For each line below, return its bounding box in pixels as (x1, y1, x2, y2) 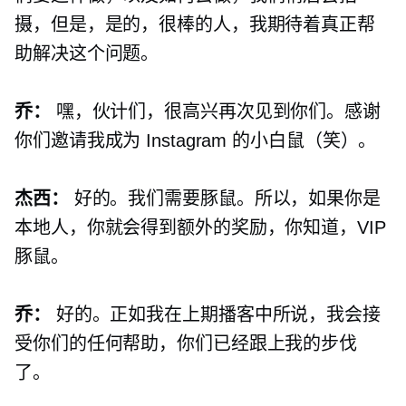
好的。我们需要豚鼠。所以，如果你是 (68, 188, 381, 209)
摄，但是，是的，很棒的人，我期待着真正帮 (14, 14, 375, 35)
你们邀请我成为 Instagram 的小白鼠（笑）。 (14, 130, 377, 151)
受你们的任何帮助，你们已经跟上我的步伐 (14, 333, 358, 354)
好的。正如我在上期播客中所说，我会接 (50, 304, 381, 325)
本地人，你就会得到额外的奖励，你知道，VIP (14, 217, 386, 238)
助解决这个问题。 (14, 43, 159, 64)
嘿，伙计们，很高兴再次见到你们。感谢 (50, 101, 381, 122)
